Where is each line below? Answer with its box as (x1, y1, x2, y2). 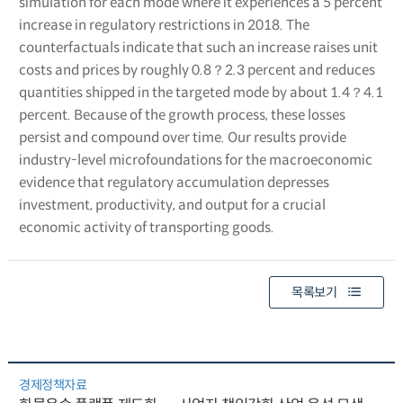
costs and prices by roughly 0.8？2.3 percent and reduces (18, 60, 375, 78)
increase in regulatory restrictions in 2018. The (18, 15, 309, 33)
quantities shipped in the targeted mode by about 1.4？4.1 (18, 83, 383, 101)
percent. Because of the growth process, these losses (18, 105, 345, 123)
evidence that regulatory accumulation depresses (18, 173, 329, 191)
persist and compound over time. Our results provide (18, 128, 346, 146)
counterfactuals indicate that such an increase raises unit (18, 38, 378, 56)
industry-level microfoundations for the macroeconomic (18, 150, 372, 168)
